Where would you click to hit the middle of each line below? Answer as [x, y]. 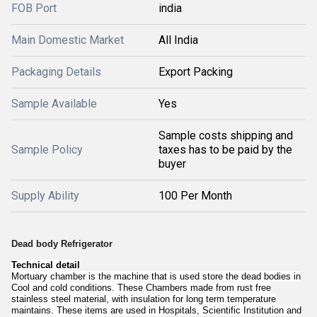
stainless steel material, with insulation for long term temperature [144, 299]
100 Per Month [195, 196]
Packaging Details [56, 72]
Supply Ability [45, 196]
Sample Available [54, 104]
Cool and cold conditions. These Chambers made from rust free [141, 288]
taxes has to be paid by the [225, 150]
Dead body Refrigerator [63, 244]
